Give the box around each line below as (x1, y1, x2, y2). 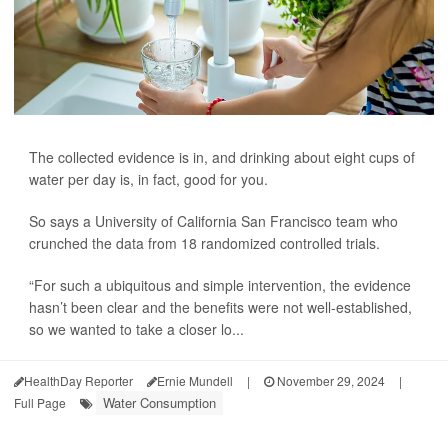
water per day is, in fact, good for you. (29, 169, 268, 190)
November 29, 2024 (274, 372, 385, 390)
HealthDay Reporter (24, 372, 133, 390)
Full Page (14, 394, 66, 412)
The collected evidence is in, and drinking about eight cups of (29, 147, 415, 168)
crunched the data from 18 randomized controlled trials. (29, 233, 380, 254)
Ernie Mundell (157, 372, 233, 390)
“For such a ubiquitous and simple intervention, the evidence (29, 275, 411, 296)
